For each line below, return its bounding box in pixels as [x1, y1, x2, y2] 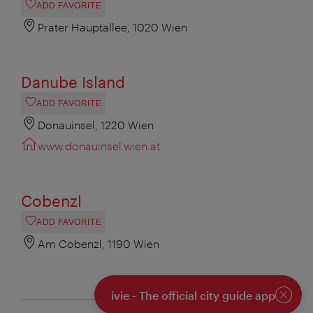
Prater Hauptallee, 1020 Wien [38, 20, 187, 34]
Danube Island [21, 73, 125, 92]
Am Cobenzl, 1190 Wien [38, 237, 159, 251]
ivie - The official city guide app [111, 288, 275, 302]
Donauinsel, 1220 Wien [38, 118, 154, 132]
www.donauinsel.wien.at [38, 139, 160, 153]
